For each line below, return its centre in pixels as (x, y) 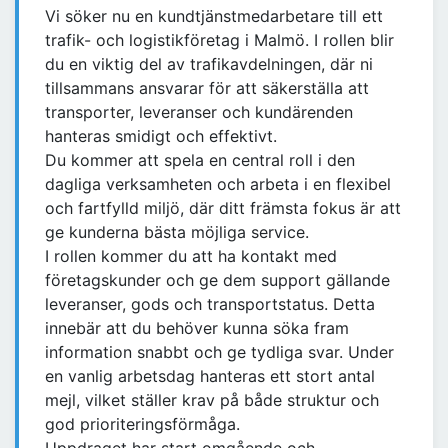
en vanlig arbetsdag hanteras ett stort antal (210, 376)
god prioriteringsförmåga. (142, 424)
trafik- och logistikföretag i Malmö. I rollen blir (219, 40)
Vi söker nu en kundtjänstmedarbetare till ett (214, 16)
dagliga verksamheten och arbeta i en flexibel (218, 184)
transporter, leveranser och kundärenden (199, 112)
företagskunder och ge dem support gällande (217, 280)
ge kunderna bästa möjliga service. (177, 232)
